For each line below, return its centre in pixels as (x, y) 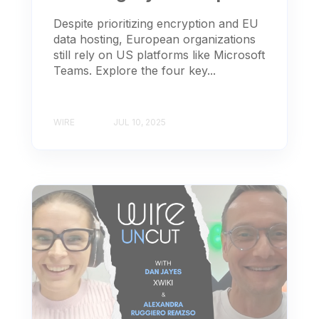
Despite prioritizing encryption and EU (156, 23)
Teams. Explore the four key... (135, 70)
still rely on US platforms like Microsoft (159, 54)
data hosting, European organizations (155, 39)
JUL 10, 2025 (140, 122)
